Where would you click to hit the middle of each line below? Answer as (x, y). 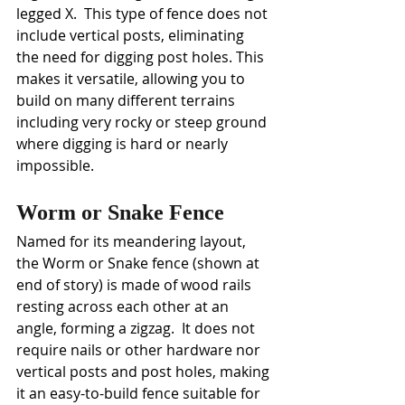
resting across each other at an (124, 307)
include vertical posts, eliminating (132, 36)
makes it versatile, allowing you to (132, 79)
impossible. (57, 166)
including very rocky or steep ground (143, 122)
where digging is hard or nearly (124, 144)
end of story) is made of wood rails (136, 285)
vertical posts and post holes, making (145, 372)
